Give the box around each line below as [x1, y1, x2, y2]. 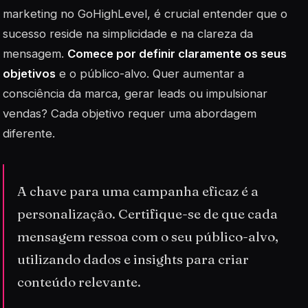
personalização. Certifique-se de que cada [17, 205, 278, 222]
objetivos [3, 66, 56, 80]
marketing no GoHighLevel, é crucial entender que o [3, 6, 287, 21]
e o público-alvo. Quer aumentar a [56, 66, 244, 80]
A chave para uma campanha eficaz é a [17, 182, 259, 199]
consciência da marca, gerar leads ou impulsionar [3, 86, 267, 100]
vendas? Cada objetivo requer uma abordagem [3, 106, 256, 120]
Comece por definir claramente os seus [67, 46, 287, 60]
